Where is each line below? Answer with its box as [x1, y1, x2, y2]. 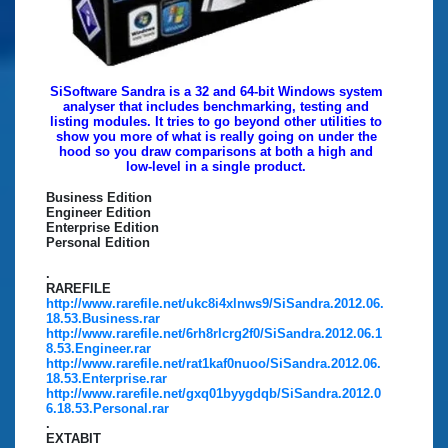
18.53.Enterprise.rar [46, 370, 167, 386]
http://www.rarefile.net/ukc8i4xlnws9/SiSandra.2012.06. [46, 295, 384, 311]
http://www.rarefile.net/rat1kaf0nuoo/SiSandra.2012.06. [46, 355, 381, 371]
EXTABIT [46, 430, 101, 446]
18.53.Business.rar [46, 310, 160, 326]
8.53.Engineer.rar [46, 340, 151, 356]
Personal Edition [46, 234, 150, 250]
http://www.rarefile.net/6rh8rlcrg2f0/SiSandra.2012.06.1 [46, 325, 382, 341]
